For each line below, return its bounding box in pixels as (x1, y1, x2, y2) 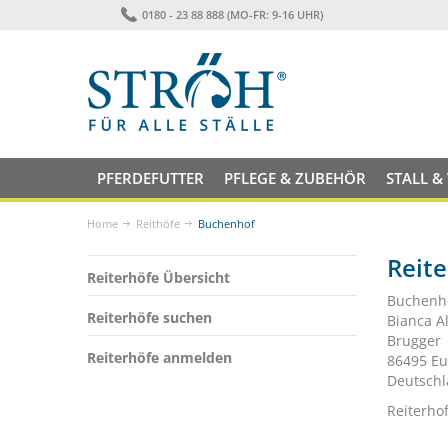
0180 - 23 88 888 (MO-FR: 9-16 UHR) (141, 7, 323, 22)
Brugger (387, 331, 441, 350)
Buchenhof (198, 216, 255, 231)
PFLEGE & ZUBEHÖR (224, 168, 366, 188)
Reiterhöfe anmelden (87, 348, 232, 367)
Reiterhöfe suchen (87, 308, 212, 327)
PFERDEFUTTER (97, 168, 204, 188)
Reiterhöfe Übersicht (87, 268, 230, 287)
